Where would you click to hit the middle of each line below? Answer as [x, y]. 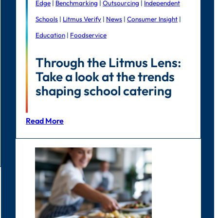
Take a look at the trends [105, 76]
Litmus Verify [82, 19]
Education [50, 35]
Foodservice [88, 35]
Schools [46, 19]
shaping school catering [103, 91]
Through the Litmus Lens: [108, 62]
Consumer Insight [152, 19]
